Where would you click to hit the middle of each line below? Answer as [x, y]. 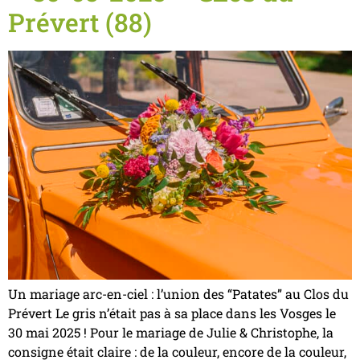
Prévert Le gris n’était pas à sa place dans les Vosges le [172, 313]
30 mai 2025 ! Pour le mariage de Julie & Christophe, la [171, 332]
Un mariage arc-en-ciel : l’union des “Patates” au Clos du [178, 293]
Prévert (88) [80, 22]
